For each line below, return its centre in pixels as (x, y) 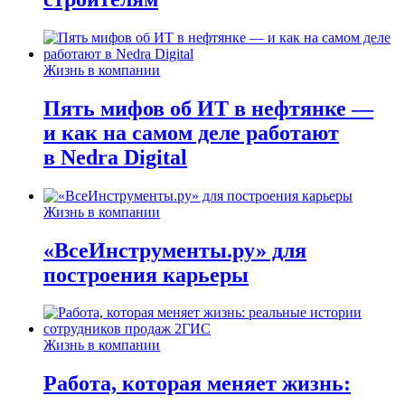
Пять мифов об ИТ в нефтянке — (208, 108)
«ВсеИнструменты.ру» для (175, 250)
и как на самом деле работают (191, 132)
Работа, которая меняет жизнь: (197, 384)
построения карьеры (146, 274)
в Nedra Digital (115, 157)
